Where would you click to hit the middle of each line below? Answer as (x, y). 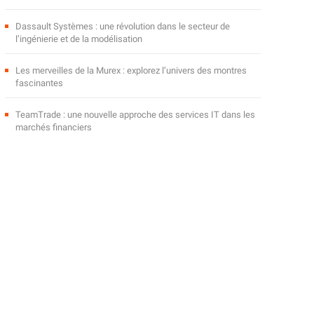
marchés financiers (53, 128)
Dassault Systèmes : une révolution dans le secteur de (122, 27)
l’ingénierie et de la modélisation (78, 39)
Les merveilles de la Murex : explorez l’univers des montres (131, 71)
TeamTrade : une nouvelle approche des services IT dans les (135, 115)
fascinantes (39, 83)
